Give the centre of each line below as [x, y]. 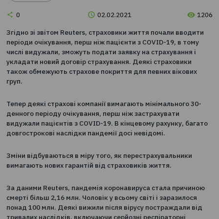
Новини [36, 25]
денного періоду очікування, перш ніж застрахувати [108, 168]
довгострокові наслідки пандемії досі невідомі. [99, 190]
